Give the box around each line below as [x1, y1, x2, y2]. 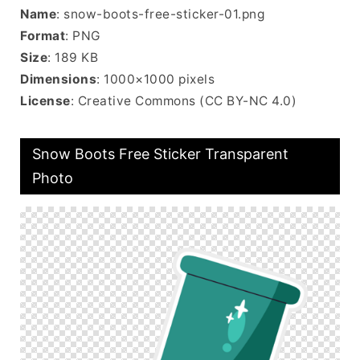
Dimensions [20, 72, 96, 87]
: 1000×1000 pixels [96, 72, 215, 87]
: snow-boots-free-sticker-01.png [56, 6, 264, 22]
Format [20, 28, 65, 43]
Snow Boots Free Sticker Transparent [32, 145, 288, 162]
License [20, 93, 71, 108]
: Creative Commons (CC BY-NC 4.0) [70, 93, 297, 108]
